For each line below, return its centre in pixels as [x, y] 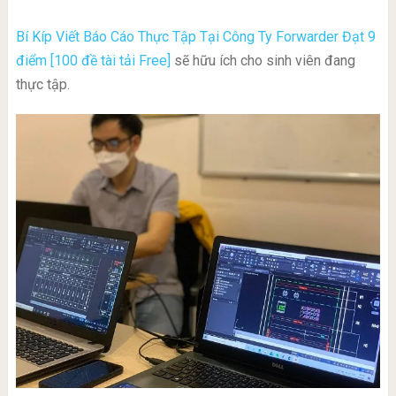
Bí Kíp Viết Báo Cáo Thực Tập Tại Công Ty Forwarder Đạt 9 [195, 37]
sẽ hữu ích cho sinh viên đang [263, 61]
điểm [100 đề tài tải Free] [93, 61]
